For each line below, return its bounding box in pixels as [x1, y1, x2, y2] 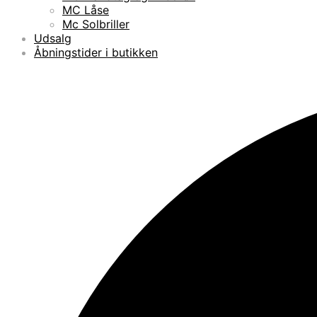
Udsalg [34, 30, 71, 45]
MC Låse [62, 2, 109, 17]
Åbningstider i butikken [34, 45, 158, 59]
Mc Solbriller [62, 16, 129, 31]
